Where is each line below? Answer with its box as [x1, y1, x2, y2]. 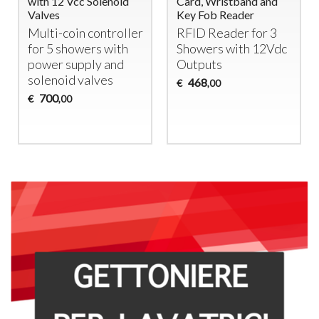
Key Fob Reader [176, 8, 254, 22]
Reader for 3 [205, 25, 277, 41]
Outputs [176, 56, 222, 73]
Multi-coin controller [27, 25, 143, 41]
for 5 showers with [27, 41, 128, 57]
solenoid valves [27, 72, 113, 88]
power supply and [27, 56, 124, 73]
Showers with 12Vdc [176, 41, 287, 57]
